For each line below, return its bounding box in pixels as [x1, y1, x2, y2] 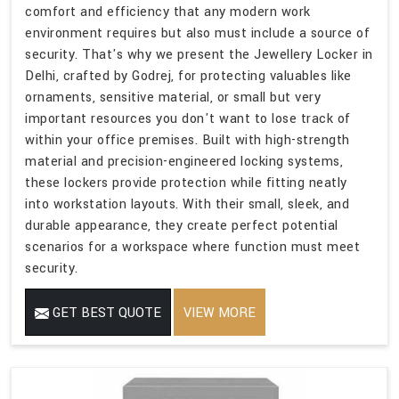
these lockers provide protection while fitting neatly [25, 174, 347, 193]
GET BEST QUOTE [49, 304, 161, 323]
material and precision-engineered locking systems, [25, 152, 343, 172]
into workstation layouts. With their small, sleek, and [25, 195, 349, 215]
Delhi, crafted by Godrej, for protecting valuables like [25, 67, 352, 86]
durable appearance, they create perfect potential [25, 216, 338, 236]
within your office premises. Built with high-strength [25, 131, 350, 151]
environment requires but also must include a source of [25, 24, 370, 44]
